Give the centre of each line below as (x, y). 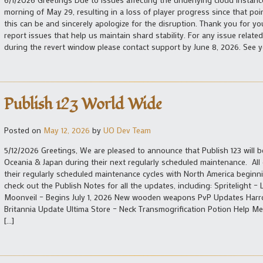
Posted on (24, 130)
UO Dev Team (127, 130)
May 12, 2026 (67, 130)
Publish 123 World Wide (83, 104)
